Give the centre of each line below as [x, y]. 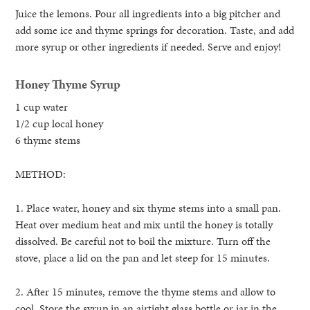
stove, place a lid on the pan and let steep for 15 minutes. [143, 258]
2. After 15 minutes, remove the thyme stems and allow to [146, 292]
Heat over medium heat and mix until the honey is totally [144, 225]
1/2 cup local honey [60, 124]
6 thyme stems [48, 140]
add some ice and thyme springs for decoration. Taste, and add [155, 30]
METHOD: [41, 174]
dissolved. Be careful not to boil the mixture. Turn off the [143, 241]
